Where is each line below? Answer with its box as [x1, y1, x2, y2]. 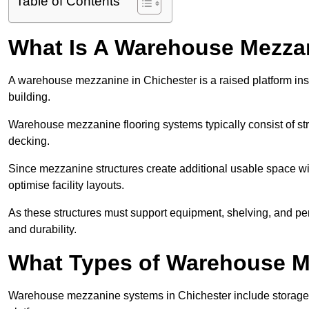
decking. [8, 135, 50, 148]
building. [8, 91, 50, 103]
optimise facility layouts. [8, 179, 124, 192]
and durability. [8, 223, 77, 236]
